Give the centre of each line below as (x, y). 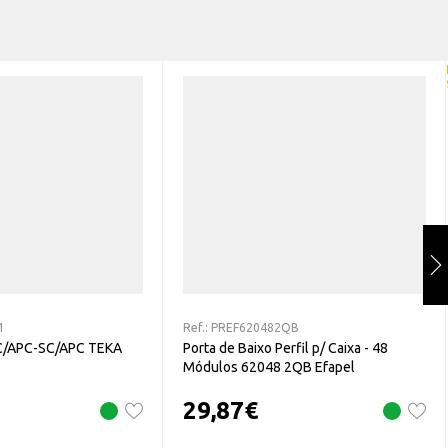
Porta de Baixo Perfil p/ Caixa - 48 (285, 347)
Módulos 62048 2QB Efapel (269, 366)
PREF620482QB (255, 327)
